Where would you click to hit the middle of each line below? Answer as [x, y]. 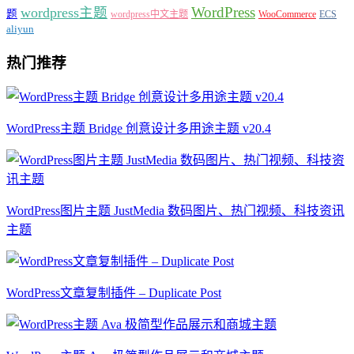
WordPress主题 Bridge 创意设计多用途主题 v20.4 [139, 129]
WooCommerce [287, 14]
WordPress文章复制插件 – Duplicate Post [114, 293]
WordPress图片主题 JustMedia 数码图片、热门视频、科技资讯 [175, 211]
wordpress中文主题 [149, 14]
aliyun [20, 29]
